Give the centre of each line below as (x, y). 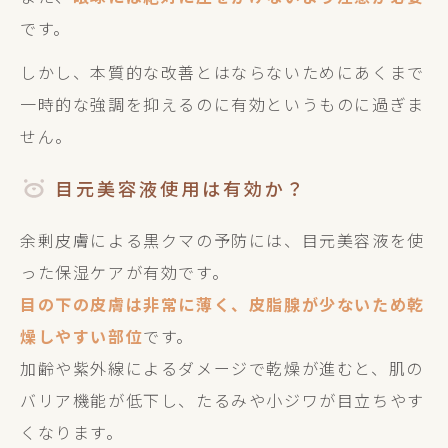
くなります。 (72, 432)
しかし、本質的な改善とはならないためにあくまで (222, 72)
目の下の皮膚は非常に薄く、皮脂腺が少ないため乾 (222, 304)
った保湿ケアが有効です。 (125, 272)
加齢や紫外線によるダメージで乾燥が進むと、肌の (222, 368)
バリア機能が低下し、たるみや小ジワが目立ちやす (222, 400)
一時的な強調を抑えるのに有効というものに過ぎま (222, 104)
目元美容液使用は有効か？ (181, 188)
